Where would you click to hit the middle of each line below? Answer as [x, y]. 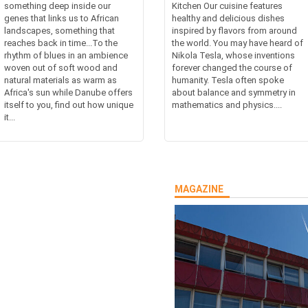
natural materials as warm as [61, 80]
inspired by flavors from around [234, 30]
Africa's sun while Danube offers [69, 92]
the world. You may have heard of [238, 43]
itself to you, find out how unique [69, 104]
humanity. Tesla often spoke [228, 80]
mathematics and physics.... [227, 104]
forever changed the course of [232, 67]
